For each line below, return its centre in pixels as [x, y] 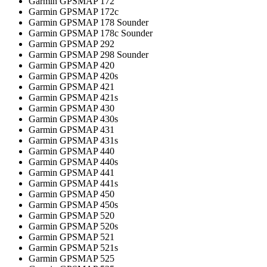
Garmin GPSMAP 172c [74, 12]
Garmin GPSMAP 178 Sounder [89, 23]
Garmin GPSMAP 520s [73, 226]
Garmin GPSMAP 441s [73, 184]
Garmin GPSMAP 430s [73, 119]
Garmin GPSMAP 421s [73, 98]
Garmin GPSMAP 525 [72, 259]
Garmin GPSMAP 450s [73, 205]
